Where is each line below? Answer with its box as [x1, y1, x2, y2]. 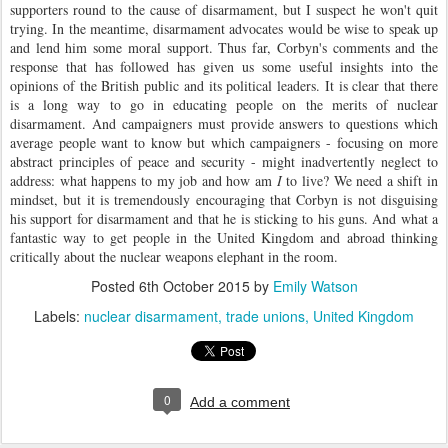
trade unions [226, 306, 305, 327]
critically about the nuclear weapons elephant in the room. [10, 247, 338, 267]
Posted [90, 276, 139, 297]
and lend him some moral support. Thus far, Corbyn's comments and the [10, 38, 438, 58]
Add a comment [190, 394, 290, 411]
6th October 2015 [138, 276, 250, 297]
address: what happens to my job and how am [10, 171, 277, 191]
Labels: [34, 306, 84, 327]
